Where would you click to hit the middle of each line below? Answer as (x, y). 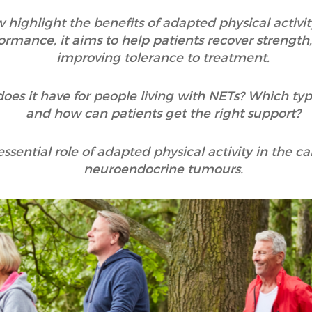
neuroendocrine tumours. (163, 169)
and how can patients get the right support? (163, 114)
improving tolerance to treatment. (163, 58)
